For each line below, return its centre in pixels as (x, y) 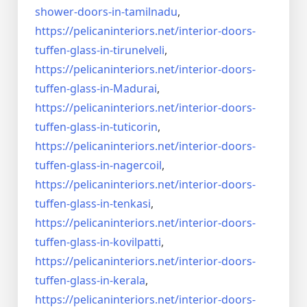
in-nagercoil (131, 165)
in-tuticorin (129, 127)
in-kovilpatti (131, 242)
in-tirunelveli (132, 50)
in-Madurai (128, 89)
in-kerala (123, 281)
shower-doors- (73, 12)
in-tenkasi (125, 204)
